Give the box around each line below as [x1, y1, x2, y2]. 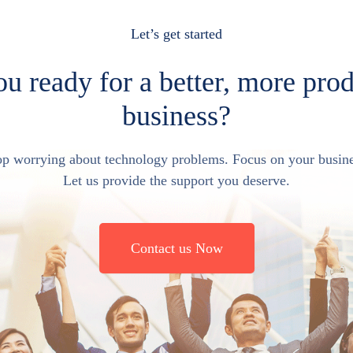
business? [122, 100, 231, 132]
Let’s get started [131, 26, 222, 42]
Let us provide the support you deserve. [63, 173, 290, 188]
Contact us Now [130, 240, 223, 256]
